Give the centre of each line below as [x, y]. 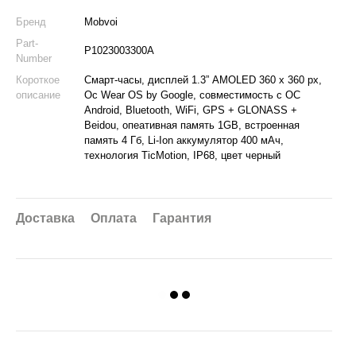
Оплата [114, 218]
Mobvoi [101, 22]
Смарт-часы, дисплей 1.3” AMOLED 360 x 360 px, [203, 80]
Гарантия [182, 218]
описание [38, 95]
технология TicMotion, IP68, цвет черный [182, 155]
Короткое [38, 80]
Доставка [45, 218]
